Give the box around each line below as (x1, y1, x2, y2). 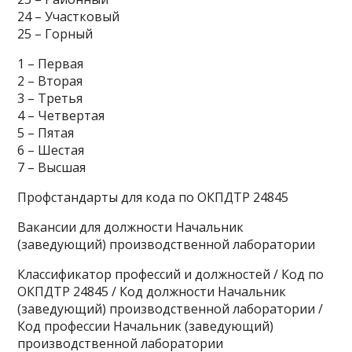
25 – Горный (17, 25, 93, 42)
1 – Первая (17, 55, 84, 72)
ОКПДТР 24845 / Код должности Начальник (17, 283, 287, 300)
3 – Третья (17, 90, 83, 107)
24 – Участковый (17, 8, 120, 25)
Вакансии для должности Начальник (17, 218, 244, 236)
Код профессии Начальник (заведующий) (17, 317, 274, 335)
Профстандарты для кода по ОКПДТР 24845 (17, 189, 289, 206)
